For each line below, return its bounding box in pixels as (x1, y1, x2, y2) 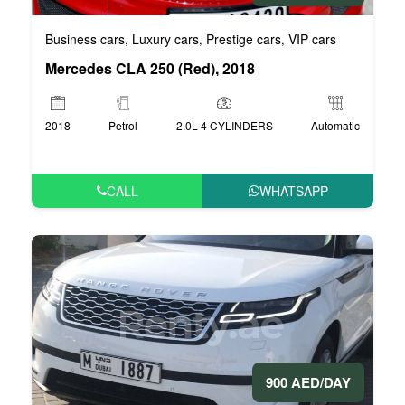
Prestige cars (206, 29, 281, 48)
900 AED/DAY (266, 372, 351, 392)
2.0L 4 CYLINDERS (175, 117, 273, 133)
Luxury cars (132, 29, 199, 48)
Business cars (45, 29, 125, 48)
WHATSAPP (259, 181, 328, 200)
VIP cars (288, 29, 336, 48)
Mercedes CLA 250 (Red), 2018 (45, 57, 255, 79)
